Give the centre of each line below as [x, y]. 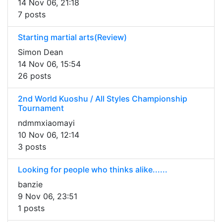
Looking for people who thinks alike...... [93, 170]
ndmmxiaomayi [46, 123]
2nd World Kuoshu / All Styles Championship [103, 99]
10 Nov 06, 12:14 [49, 135]
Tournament [41, 108]
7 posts [32, 15]
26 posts [34, 76]
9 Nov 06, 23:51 [48, 196]
